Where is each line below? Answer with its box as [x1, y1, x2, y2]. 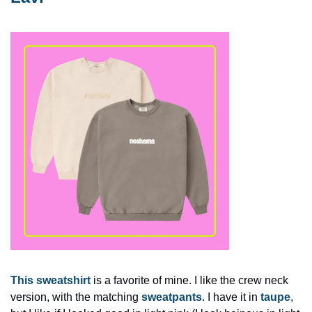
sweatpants [141, 291, 202, 304]
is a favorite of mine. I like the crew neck [91, 274, 288, 287]
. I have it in [202, 291, 260, 304]
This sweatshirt [10, 274, 91, 287]
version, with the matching [10, 291, 141, 304]
